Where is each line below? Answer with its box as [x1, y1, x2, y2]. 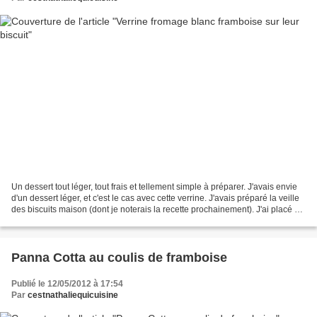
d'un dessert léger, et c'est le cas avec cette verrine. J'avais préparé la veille [11, 193, 299, 204]
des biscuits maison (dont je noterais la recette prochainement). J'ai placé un [11, 204, 304, 215]
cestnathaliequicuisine [28, 290, 118, 301]
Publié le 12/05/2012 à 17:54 [11, 279, 123, 289]
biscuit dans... [11, 216, 64, 226]
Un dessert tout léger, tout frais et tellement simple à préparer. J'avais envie [11, 182, 297, 192]
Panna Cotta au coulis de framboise [11, 250, 227, 265]
